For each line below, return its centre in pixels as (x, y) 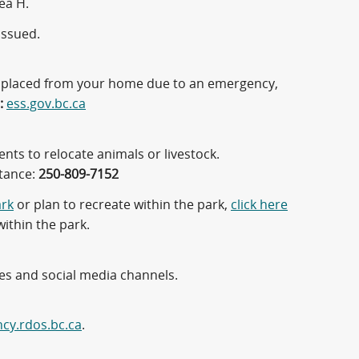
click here (259, 204)
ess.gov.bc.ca (46, 104)
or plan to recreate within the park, (122, 204)
